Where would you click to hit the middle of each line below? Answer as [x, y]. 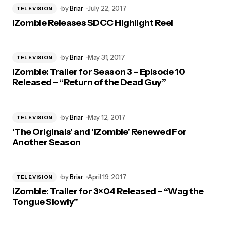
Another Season [46, 142]
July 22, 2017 [107, 8]
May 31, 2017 [106, 57]
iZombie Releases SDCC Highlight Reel [93, 23]
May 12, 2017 [106, 117]
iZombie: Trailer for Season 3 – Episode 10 [99, 72]
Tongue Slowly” [45, 202]
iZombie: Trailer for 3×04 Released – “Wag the [108, 191]
